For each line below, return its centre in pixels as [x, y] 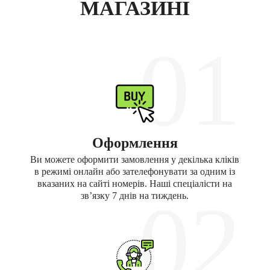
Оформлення [135, 143]
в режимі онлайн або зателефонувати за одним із [135, 171]
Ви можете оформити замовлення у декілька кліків [135, 159]
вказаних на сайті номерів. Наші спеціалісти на [135, 183]
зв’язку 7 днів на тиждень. [135, 195]
